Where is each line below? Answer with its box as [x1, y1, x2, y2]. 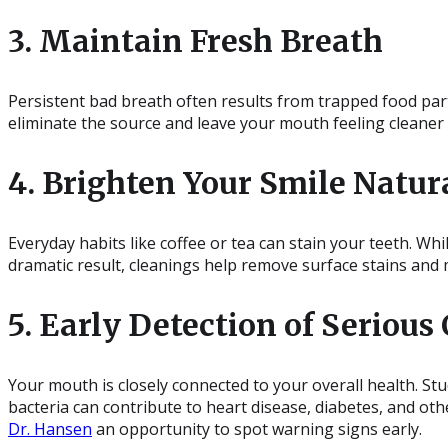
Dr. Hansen [8, 417, 92, 440]
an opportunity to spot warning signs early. [92, 417, 422, 440]
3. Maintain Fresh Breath [8, 21, 383, 60]
